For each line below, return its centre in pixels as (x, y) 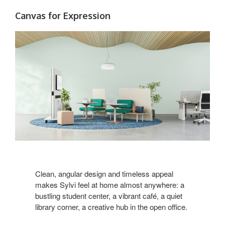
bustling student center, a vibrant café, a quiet (109, 196)
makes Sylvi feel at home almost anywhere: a (110, 185)
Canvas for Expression (63, 16)
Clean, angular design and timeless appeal (104, 174)
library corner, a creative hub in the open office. (111, 207)
